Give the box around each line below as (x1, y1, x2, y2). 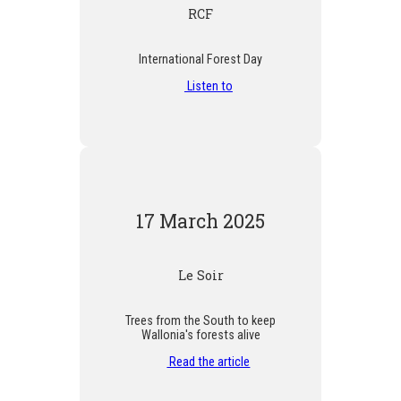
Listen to (183, 79, 233, 94)
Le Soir (177, 266, 224, 284)
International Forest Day (139, 51, 262, 66)
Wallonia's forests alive (141, 327, 260, 342)
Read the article (166, 354, 251, 370)
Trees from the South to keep (125, 312, 276, 328)
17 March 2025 (136, 208, 265, 234)
